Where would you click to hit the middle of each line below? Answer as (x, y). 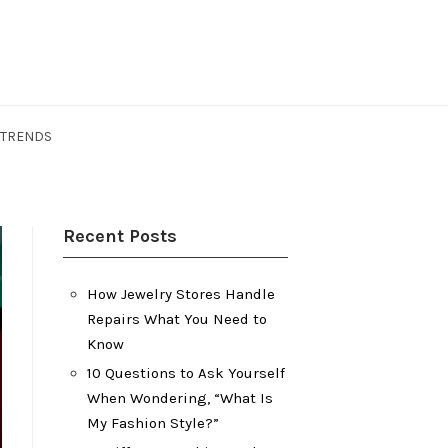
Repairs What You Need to (177, 319)
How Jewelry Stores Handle (181, 294)
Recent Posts (120, 236)
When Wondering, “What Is (180, 398)
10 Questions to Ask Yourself (186, 373)
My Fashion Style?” (153, 423)
